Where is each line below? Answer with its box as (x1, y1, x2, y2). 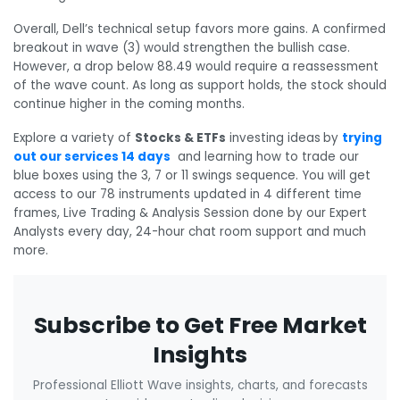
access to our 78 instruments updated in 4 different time (13, 185, 362, 203)
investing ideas (226, 129, 321, 146)
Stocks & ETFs (135, 129, 226, 146)
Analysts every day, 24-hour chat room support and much (13, 222, 366, 240)
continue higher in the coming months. (13, 96, 245, 113)
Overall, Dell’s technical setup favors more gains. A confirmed (13, 21, 386, 38)
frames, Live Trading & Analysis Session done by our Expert (13, 204, 367, 221)
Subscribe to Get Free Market (33, 310, 367, 342)
